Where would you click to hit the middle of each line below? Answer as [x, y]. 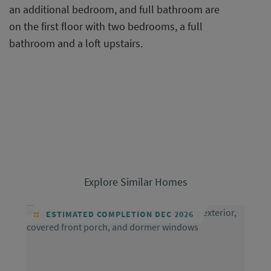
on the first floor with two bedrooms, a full [106, 27]
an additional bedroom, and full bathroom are [114, 10]
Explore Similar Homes [135, 182]
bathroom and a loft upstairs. [76, 44]
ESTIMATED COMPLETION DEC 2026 [119, 214]
